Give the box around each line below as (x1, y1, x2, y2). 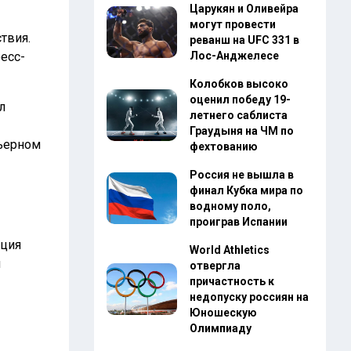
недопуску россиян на (189, 291, 309, 303)
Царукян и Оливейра (189, 2, 299, 15)
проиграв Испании (189, 215, 288, 228)
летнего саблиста (189, 109, 288, 121)
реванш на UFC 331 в (189, 34, 299, 46)
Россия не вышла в (189, 168, 294, 181)
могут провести (189, 18, 276, 31)
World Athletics (189, 244, 270, 256)
